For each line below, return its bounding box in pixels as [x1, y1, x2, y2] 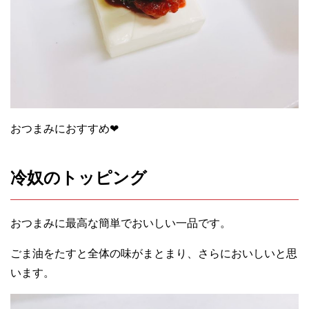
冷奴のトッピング [10, 168, 147, 188]
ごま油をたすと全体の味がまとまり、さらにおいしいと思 [10, 248, 297, 260]
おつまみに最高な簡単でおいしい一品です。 [10, 217, 231, 230]
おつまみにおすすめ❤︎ [10, 123, 119, 135]
